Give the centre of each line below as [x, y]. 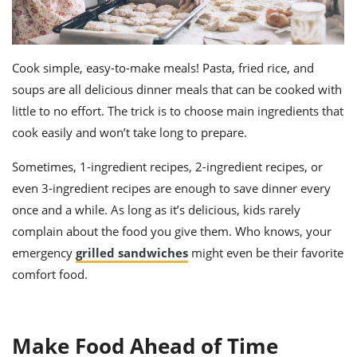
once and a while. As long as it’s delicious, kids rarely [156, 210]
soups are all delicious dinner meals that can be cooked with [177, 90]
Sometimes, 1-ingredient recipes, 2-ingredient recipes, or [167, 167]
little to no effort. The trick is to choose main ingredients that [178, 111]
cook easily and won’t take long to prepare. [129, 133]
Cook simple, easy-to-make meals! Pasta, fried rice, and [163, 68]
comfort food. [50, 275]
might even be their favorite [266, 253]
